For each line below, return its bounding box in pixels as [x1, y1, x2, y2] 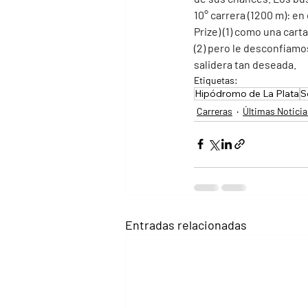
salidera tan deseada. [194, 57, 298, 71]
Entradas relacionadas [125, 217, 247, 232]
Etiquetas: [194, 74, 238, 86]
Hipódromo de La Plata [195, 87, 299, 100]
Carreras [197, 104, 232, 117]
